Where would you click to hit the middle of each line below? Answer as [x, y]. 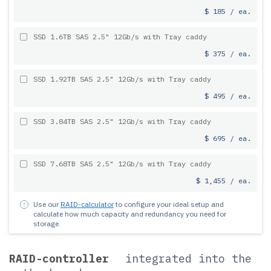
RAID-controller [62, 259]
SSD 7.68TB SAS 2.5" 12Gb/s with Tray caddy [122, 164]
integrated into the [188, 259]
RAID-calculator [87, 204]
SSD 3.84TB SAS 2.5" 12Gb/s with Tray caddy [122, 121]
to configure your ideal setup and [169, 204]
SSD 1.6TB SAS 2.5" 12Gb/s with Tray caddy [120, 37]
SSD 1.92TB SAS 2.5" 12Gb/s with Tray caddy [122, 79]
